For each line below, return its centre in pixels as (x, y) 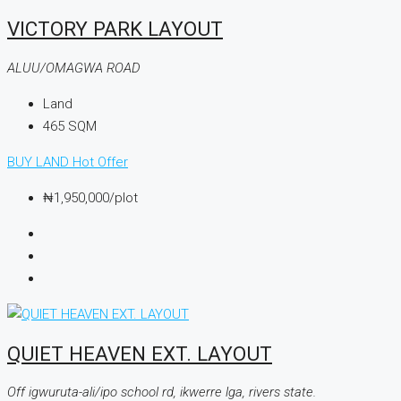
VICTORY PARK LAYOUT (115, 29)
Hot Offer (100, 162)
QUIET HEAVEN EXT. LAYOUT (140, 353)
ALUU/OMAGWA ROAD (74, 68)
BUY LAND (40, 162)
